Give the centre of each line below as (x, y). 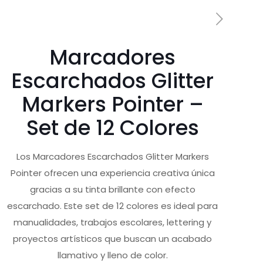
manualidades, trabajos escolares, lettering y (113, 222)
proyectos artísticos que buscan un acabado (113, 239)
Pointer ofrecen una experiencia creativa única (112, 173)
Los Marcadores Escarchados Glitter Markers (112, 156)
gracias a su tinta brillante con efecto (112, 189)
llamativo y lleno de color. (112, 255)
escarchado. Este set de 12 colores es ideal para (113, 206)
